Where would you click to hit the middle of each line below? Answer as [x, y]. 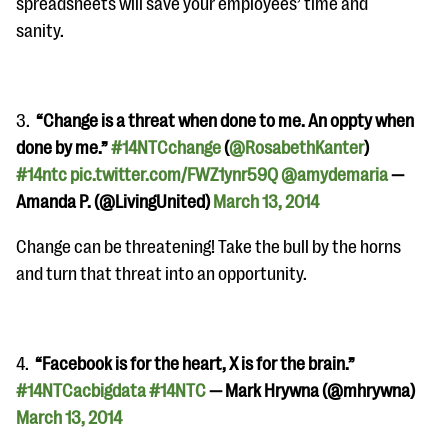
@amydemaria [334, 175]
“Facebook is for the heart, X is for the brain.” [195, 364]
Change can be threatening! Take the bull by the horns [208, 247]
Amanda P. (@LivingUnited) [114, 202]
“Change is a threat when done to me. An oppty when [225, 121]
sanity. [40, 31]
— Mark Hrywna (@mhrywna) [310, 391]
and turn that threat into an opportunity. [161, 274]
